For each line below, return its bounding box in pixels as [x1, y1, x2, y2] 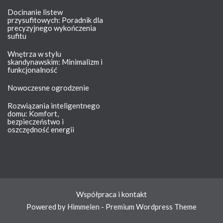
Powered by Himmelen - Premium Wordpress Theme [26, 202, 197, 211]
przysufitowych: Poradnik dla [7, 15, 103, 24]
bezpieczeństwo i [7, 116, 64, 126]
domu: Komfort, [7, 109, 59, 118]
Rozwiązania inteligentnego [7, 101, 100, 110]
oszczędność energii [7, 124, 74, 134]
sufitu [7, 31, 26, 40]
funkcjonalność [7, 65, 57, 74]
